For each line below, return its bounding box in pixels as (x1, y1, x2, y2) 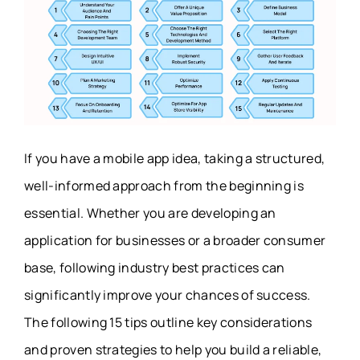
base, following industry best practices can (24, 258, 285, 276)
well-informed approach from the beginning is (24, 176, 305, 194)
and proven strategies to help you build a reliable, (24, 340, 322, 358)
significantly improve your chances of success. (24, 285, 311, 304)
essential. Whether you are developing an (24, 203, 276, 222)
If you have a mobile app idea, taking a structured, (24, 149, 325, 167)
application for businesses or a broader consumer (24, 231, 326, 249)
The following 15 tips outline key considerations (24, 313, 313, 331)
